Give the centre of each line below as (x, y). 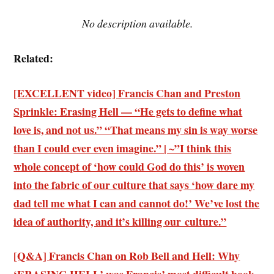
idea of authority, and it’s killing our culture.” (120, 221)
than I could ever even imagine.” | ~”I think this (123, 148)
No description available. (137, 24)
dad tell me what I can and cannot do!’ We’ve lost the (137, 203)
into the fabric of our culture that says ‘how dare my (134, 184)
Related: (34, 58)
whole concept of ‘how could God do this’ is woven (129, 166)
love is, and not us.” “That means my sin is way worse (136, 129)
